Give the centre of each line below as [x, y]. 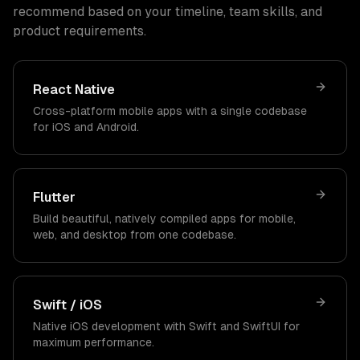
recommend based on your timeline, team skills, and [168, 12]
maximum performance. [94, 342]
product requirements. [80, 31]
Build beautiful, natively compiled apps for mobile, [164, 219]
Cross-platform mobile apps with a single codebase [170, 111]
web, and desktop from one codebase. [135, 235]
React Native [74, 90]
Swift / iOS [67, 305]
